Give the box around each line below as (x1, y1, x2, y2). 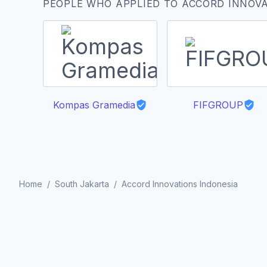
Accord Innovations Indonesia (122, 179, 238, 189)
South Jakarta (55, 179, 109, 189)
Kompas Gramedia (53, 99, 135, 111)
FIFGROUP (193, 99, 243, 111)
